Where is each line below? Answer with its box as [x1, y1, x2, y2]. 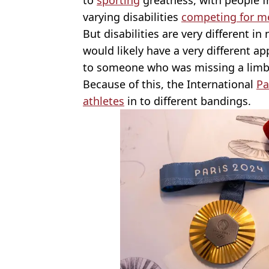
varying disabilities [83, 9, 181, 24]
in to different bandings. [124, 93, 251, 108]
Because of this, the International [83, 76, 256, 91]
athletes [83, 93, 124, 108]
